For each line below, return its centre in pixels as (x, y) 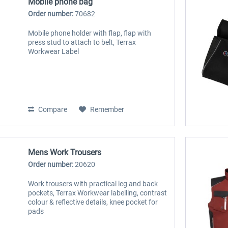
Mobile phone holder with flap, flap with (90, 33)
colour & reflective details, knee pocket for (93, 202)
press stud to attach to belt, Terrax (82, 42)
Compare (52, 110)
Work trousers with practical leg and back (93, 183)
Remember (107, 110)
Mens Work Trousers (65, 152)
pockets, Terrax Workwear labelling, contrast (98, 193)
